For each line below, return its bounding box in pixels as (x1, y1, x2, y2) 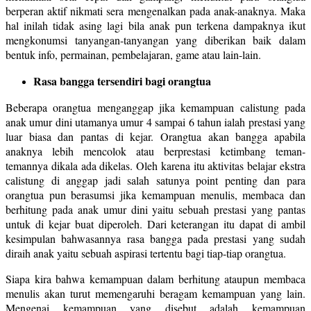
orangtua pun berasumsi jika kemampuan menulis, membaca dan (6, 187, 305, 202)
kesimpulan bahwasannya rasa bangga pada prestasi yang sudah (6, 230, 305, 246)
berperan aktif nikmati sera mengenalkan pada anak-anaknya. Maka (6, 3, 305, 18)
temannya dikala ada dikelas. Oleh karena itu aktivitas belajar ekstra (6, 158, 305, 173)
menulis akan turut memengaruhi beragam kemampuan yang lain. (6, 285, 305, 301)
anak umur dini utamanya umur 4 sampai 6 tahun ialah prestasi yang (6, 114, 305, 129)
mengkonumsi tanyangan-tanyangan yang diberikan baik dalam (6, 32, 305, 47)
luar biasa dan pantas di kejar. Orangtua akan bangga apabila (6, 128, 305, 144)
